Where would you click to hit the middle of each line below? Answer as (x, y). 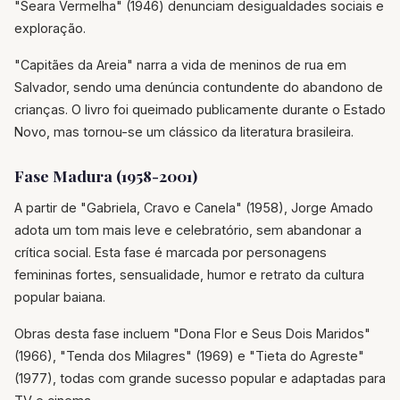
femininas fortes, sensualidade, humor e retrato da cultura (189, 274)
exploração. (50, 28)
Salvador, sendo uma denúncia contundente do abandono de (199, 87)
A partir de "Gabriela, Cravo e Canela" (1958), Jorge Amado (194, 207)
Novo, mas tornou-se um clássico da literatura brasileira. (184, 131)
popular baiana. (60, 296)
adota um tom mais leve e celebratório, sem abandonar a (188, 229)
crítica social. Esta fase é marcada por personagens (171, 252)
